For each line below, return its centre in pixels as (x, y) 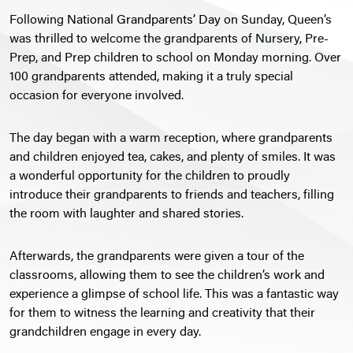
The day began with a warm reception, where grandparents (171, 139)
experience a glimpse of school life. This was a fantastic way (174, 295)
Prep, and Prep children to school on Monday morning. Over (175, 59)
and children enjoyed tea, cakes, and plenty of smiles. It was (173, 158)
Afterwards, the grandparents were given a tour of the (157, 257)
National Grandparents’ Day (144, 21)
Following (38, 21)
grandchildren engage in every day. (105, 333)
